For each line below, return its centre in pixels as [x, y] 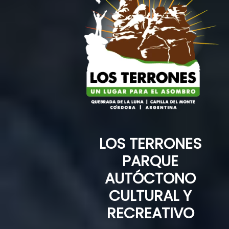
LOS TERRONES [151, 144]
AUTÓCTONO [151, 179]
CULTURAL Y [151, 196]
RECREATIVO [150, 213]
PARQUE [151, 161]
